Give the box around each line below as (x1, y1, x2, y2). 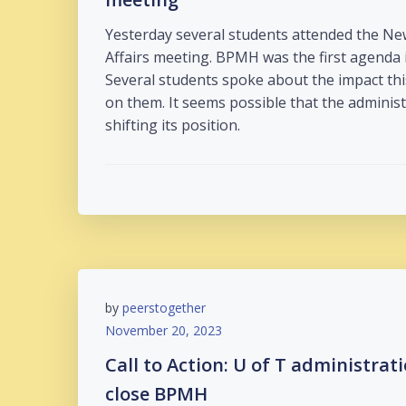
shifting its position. (105, 115, 240, 135)
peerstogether (122, 299, 206, 316)
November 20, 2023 (105, 322, 222, 339)
